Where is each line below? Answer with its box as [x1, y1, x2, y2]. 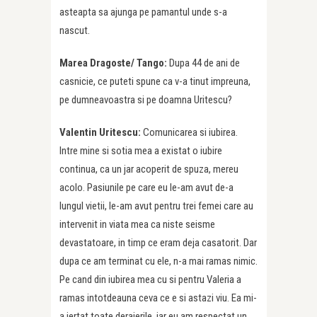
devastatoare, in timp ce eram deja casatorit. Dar [59, 236, 257, 250]
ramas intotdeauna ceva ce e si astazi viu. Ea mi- [59, 292, 257, 305]
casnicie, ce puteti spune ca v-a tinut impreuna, [59, 75, 250, 88]
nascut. [59, 24, 90, 38]
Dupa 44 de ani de [169, 57, 240, 70]
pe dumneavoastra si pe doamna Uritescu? [59, 93, 232, 107]
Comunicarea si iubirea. [143, 126, 238, 139]
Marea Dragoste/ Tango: [59, 57, 169, 70]
